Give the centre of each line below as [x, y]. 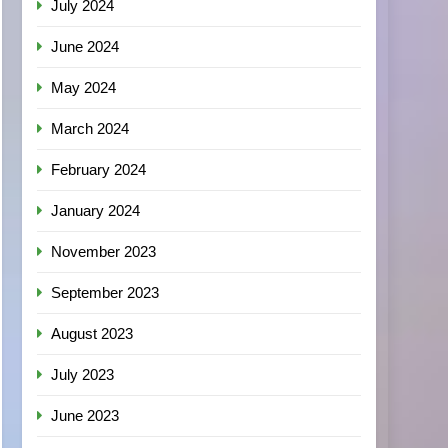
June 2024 [85, 46]
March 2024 [90, 128]
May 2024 [84, 87]
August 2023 [92, 333]
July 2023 [83, 374]
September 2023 [105, 292]
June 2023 [85, 415]
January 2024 [96, 210]
